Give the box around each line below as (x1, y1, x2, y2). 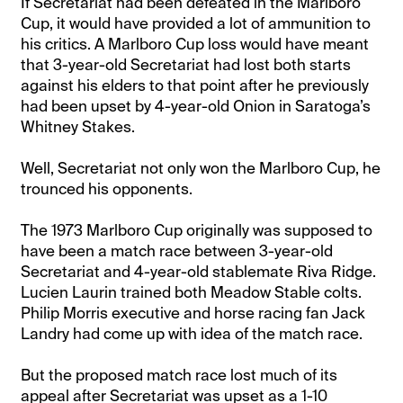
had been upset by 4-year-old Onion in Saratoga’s (21, 95, 372, 116)
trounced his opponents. (21, 178, 193, 199)
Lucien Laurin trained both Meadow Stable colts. (21, 282, 363, 302)
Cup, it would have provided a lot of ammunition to (21, 13, 372, 33)
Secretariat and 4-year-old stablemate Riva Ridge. (21, 261, 377, 282)
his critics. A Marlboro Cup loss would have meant (21, 33, 370, 54)
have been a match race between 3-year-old (21, 240, 334, 261)
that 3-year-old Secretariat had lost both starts (21, 54, 352, 75)
